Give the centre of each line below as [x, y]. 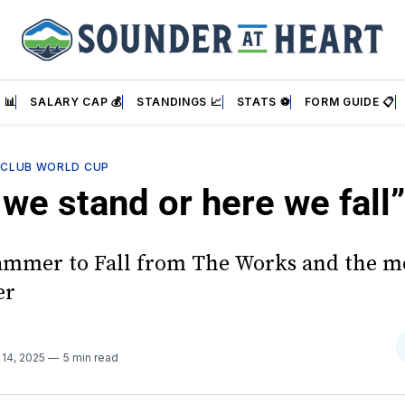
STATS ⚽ [263, 102]
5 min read [91, 357]
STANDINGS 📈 [179, 102]
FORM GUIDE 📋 [349, 102]
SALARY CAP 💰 [76, 102]
